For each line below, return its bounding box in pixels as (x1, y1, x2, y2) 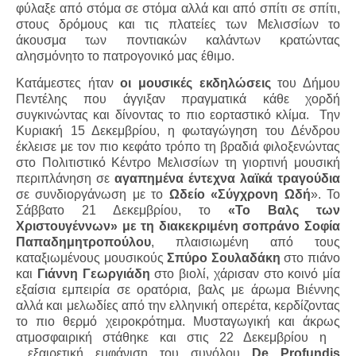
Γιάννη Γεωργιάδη (37, 267, 150, 281)
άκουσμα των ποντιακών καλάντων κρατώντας (16, 33, 340, 47)
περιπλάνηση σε (16, 172, 114, 185)
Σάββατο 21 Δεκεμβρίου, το (16, 203, 228, 217)
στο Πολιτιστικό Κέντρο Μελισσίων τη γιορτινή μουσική (16, 156, 340, 169)
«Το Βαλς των (228, 203, 340, 217)
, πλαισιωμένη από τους (151, 235, 340, 249)
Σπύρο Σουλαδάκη (167, 251, 281, 265)
